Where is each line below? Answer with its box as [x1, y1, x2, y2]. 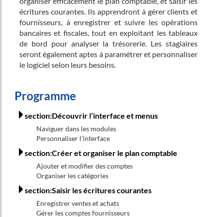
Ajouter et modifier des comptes [36, 162, 133, 170]
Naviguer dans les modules [36, 124, 116, 133]
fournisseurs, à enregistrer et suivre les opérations [19, 17, 198, 27]
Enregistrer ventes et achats [36, 199, 119, 207]
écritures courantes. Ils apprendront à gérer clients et [19, 7, 198, 16]
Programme [15, 89, 76, 103]
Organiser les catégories [36, 171, 108, 180]
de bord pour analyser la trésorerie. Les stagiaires [19, 39, 198, 48]
